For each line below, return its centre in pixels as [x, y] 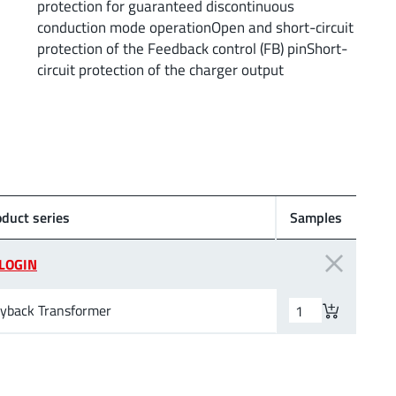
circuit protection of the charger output [160, 69]
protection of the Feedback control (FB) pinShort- [192, 48]
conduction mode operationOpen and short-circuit [195, 27]
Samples [316, 217]
